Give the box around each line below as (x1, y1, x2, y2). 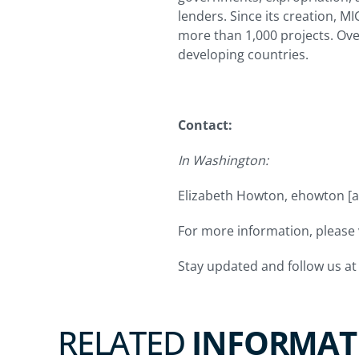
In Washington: (178, 151, 272, 170)
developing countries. (178, 46, 309, 64)
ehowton (291, 187, 345, 205)
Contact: (178, 116, 232, 135)
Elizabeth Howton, (178, 187, 291, 205)
